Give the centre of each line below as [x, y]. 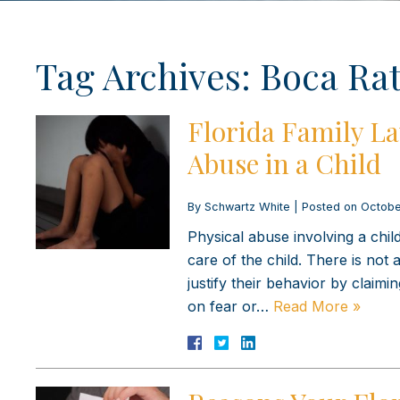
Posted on [331, 206]
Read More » [317, 306]
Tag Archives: [148, 75]
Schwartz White [247, 206]
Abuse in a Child [284, 163]
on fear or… [230, 306]
